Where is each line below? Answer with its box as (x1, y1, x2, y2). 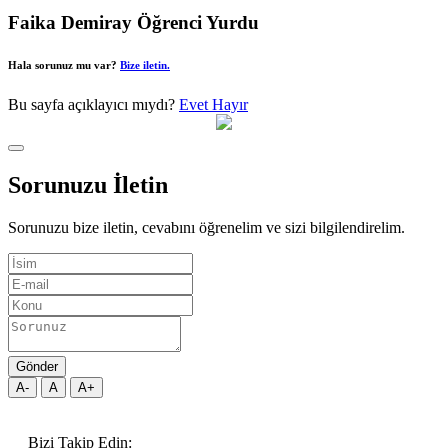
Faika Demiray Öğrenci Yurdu (8, 12, 259, 34)
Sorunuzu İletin (8, 172, 168, 199)
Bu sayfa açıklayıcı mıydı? (8, 96, 179, 114)
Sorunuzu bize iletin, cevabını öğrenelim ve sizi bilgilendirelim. (8, 219, 405, 236)
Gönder (16, 359, 58, 374)
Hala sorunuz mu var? (8, 59, 120, 72)
